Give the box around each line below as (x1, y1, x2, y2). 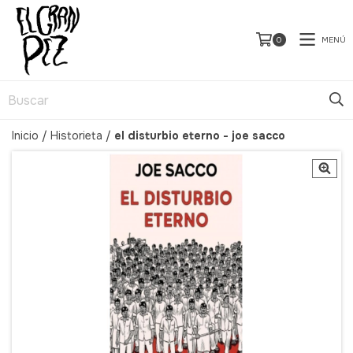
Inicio (12, 128, 39, 143)
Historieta (50, 128, 102, 143)
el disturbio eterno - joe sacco (114, 128, 285, 143)
